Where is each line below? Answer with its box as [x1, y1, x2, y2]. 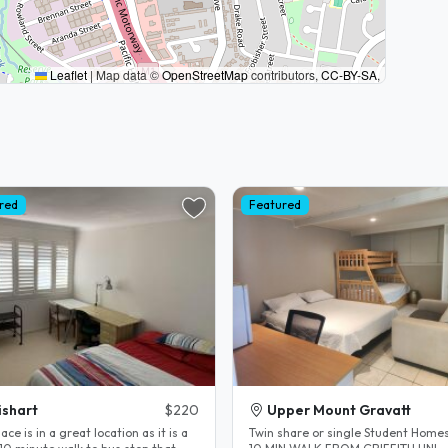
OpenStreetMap [162, 66, 248, 83]
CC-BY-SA [321, 66, 377, 83]
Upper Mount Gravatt [267, 401, 411, 420]
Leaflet [47, 66, 87, 83]
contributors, [248, 66, 321, 83]
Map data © [93, 66, 162, 83]
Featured [248, 197, 301, 213]
